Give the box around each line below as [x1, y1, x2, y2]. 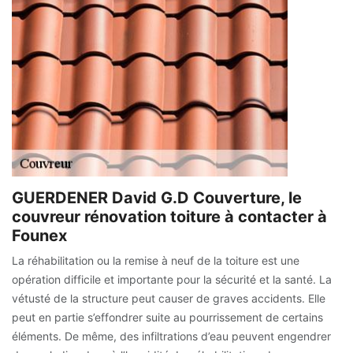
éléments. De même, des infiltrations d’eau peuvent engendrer [12, 329, 331, 344]
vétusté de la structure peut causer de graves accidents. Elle [12, 292, 325, 306]
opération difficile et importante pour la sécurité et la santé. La [12, 273, 332, 287]
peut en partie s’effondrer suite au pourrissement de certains [12, 310, 323, 325]
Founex [12, 226, 67, 246]
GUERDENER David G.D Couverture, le [12, 188, 302, 208]
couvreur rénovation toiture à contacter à [12, 207, 327, 227]
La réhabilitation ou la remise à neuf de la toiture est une [12, 254, 299, 268]
